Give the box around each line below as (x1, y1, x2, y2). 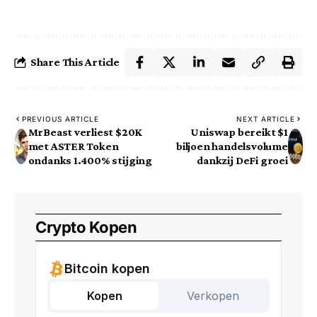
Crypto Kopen (35, 217, 137, 236)
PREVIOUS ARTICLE (22, 114, 99, 123)
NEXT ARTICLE (236, 114, 295, 123)
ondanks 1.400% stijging (28, 154, 152, 166)
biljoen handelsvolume (176, 139, 288, 152)
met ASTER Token (28, 139, 119, 152)
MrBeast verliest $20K (28, 125, 143, 138)
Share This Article (30, 55, 120, 68)
